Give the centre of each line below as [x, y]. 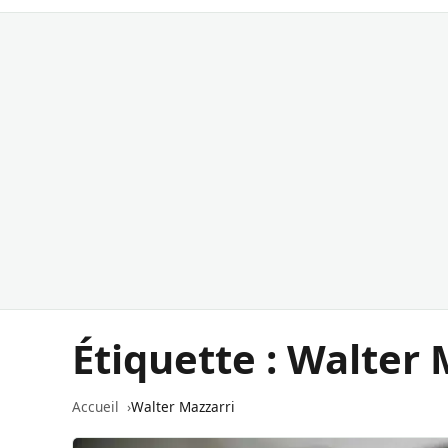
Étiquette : [179, 358]
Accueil [95, 406]
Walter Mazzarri [183, 406]
